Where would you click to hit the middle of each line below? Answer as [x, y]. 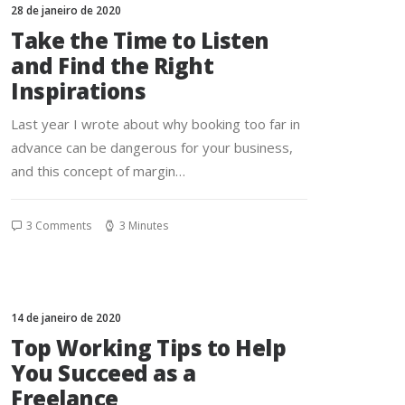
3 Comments [59, 226]
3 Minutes [144, 226]
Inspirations [79, 91]
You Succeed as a [104, 373]
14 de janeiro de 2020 [66, 318]
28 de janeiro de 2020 [66, 10]
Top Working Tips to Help [149, 348]
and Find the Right [113, 66]
